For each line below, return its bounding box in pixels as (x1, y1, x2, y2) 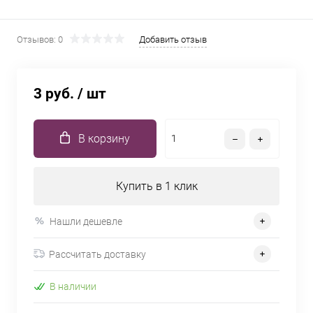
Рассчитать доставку (49, 248, 146, 260)
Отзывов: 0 (17, 34, 63, 45)
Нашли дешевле (50, 215, 122, 227)
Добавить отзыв (139, 34, 207, 45)
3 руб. (34, 85, 74, 102)
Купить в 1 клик (115, 180, 198, 193)
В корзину (78, 132, 130, 145)
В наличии (50, 281, 96, 293)
